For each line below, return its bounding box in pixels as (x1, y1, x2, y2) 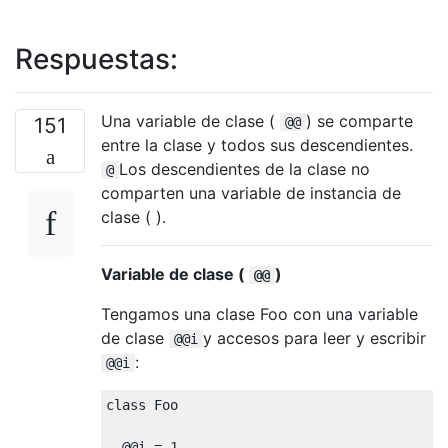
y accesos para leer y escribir (203, 327, 426, 348)
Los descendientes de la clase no (119, 158, 370, 179)
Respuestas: (15, 41, 178, 76)
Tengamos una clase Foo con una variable (101, 303, 418, 324)
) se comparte (306, 110, 413, 131)
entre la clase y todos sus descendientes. (101, 134, 413, 155)
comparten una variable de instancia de (101, 182, 401, 203)
